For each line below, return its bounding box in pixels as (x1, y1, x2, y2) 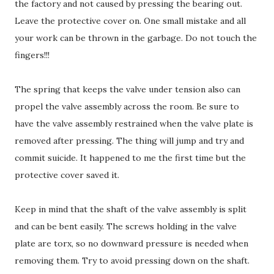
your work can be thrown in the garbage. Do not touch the (15, 32, 257, 43)
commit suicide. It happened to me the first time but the (15, 152, 246, 163)
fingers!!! (15, 49, 50, 61)
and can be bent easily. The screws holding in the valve (15, 220, 237, 232)
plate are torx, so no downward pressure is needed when (15, 237, 248, 249)
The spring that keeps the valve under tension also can (15, 83, 240, 95)
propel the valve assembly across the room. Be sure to (15, 100, 239, 112)
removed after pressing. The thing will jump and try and (15, 135, 244, 146)
